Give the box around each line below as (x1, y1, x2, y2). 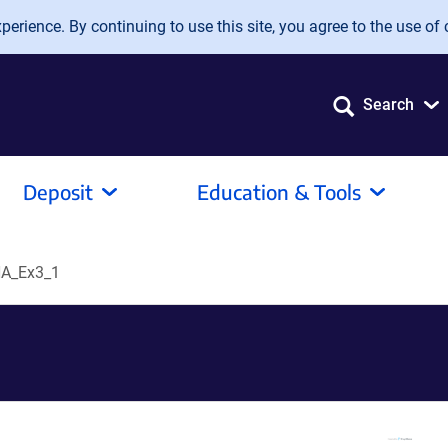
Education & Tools (197, 179, 361, 204)
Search (363, 95, 414, 114)
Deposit (23, 179, 93, 204)
